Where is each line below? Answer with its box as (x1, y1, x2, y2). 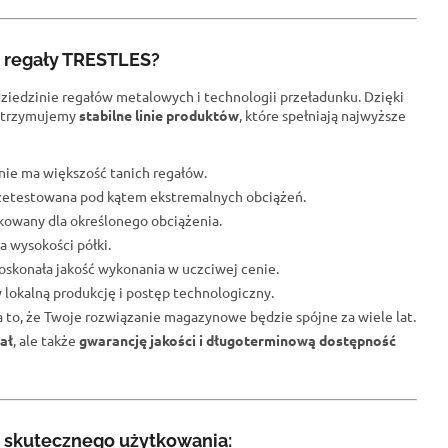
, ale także (13, 331, 79, 350)
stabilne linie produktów (79, 106, 239, 125)
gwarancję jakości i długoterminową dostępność (79, 331, 396, 350)
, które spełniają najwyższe (239, 106, 406, 125)
